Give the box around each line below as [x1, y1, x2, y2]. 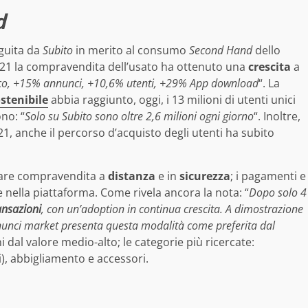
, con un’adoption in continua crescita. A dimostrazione [41, 201, 303, 217]
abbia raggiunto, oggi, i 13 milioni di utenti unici [51, 91, 296, 107]
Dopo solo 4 [249, 184, 307, 200]
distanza [108, 168, 155, 184]
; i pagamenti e [230, 168, 306, 184]
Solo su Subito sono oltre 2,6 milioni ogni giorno [25, 108, 254, 124]
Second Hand [186, 42, 252, 58]
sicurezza [179, 168, 230, 184]
